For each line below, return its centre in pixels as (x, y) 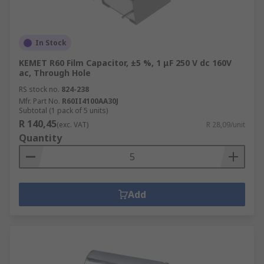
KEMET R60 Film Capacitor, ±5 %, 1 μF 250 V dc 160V (125, 63)
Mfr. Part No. (39, 101)
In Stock (51, 43)
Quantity (40, 138)
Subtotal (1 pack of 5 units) (63, 110)
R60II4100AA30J (90, 101)
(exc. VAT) (72, 125)
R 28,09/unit (226, 125)
